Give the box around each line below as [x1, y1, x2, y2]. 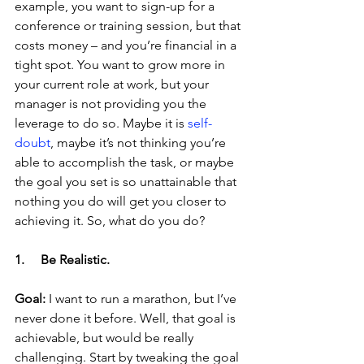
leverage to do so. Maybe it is [15, 115, 188, 131]
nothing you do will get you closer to [15, 193, 230, 209]
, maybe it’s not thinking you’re [50, 134, 229, 150]
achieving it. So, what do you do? [15, 212, 205, 228]
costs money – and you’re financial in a [15, 37, 240, 53]
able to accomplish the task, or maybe [15, 154, 237, 170]
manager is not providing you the [15, 95, 210, 111]
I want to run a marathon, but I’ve [45, 290, 240, 306]
